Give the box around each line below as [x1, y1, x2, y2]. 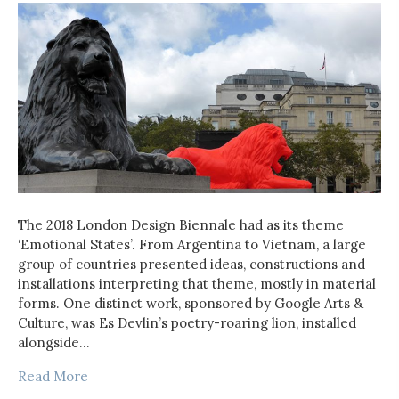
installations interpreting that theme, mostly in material [18, 274, 376, 292]
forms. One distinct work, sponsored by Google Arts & [18, 294, 363, 312]
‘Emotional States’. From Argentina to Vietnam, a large [18, 235, 366, 253]
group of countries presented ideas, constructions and [18, 255, 365, 273]
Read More [18, 367, 88, 385]
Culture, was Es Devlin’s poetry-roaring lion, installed [18, 313, 356, 331]
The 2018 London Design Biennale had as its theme [18, 216, 344, 233]
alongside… [18, 333, 90, 351]
